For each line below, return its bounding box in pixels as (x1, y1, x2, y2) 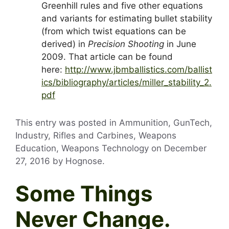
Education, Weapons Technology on (15, 143, 164, 153)
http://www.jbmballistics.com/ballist (65, 64, 212, 75)
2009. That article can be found (41, 52, 173, 62)
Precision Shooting (88, 39, 167, 50)
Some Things (15, 180, 153, 207)
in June (167, 39, 196, 50)
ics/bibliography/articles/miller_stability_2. (41, 77, 212, 88)
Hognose (65, 156, 102, 166)
